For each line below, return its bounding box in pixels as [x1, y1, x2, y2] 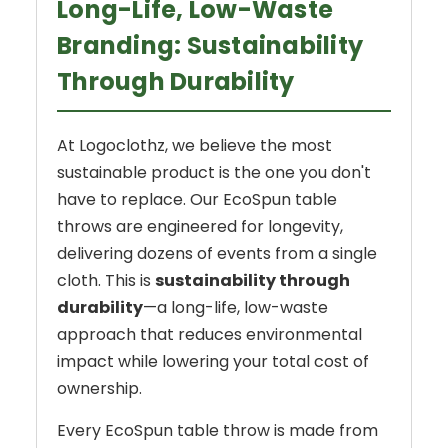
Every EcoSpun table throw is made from [57, 419, 378, 443]
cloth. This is [57, 269, 155, 293]
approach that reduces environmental [57, 323, 362, 347]
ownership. [57, 377, 142, 401]
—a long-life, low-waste [143, 296, 328, 320]
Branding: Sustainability [57, 29, 363, 63]
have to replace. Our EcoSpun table [57, 188, 337, 212]
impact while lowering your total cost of [57, 350, 369, 374]
